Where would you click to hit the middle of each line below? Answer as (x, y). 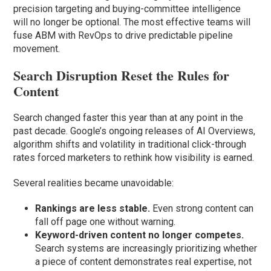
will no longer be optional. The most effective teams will (132, 22)
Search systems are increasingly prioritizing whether (146, 249)
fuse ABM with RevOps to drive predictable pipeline (123, 36)
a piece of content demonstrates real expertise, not (144, 262)
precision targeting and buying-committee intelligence (127, 9)
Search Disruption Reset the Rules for (122, 76)
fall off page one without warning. (106, 222)
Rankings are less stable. (93, 209)
